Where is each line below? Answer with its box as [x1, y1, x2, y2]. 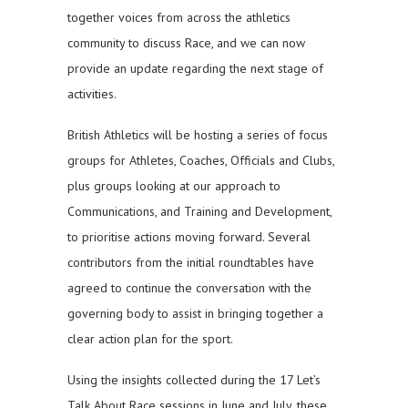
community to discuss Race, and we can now [67, 35, 305, 52]
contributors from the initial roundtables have [67, 254, 314, 271]
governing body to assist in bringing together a [67, 305, 323, 322]
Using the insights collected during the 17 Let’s [67, 372, 321, 389]
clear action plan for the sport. [67, 331, 233, 348]
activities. [67, 86, 117, 103]
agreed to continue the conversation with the [67, 280, 311, 297]
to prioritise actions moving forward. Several [67, 229, 311, 246]
